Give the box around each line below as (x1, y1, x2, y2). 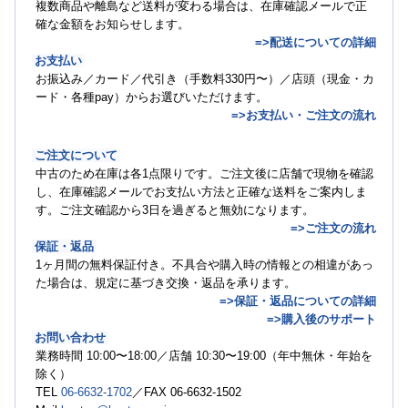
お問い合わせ (35, 330, 106, 344)
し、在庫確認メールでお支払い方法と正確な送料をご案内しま (36, 184, 367, 199)
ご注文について (35, 148, 117, 162)
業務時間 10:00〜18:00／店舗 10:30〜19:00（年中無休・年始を (36, 348, 372, 362)
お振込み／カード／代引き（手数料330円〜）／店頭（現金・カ (36, 71, 374, 86)
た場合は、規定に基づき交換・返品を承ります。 (36, 275, 296, 290)
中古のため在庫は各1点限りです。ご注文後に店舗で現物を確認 (36, 166, 373, 180)
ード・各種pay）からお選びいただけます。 (36, 89, 268, 104)
